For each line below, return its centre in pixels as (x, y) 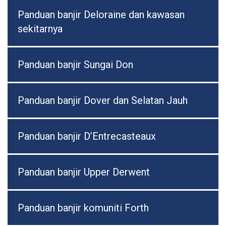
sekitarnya (40, 29)
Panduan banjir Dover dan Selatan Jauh (103, 101)
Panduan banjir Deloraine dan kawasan (101, 15)
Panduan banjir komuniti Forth (83, 208)
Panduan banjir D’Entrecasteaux (87, 136)
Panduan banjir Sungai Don (75, 65)
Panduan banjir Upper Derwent (84, 172)
